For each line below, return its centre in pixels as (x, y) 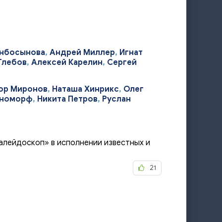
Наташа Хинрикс (85, 89)
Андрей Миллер (82, 53)
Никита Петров (67, 99)
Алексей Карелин (67, 62)
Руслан (116, 99)
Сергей (122, 62)
